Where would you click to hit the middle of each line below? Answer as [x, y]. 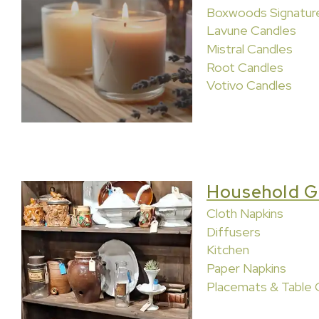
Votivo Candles [249, 85]
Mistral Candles [250, 49]
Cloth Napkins [245, 213]
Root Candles [245, 67]
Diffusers [234, 231]
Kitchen [228, 250]
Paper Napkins [246, 268]
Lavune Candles [251, 31]
